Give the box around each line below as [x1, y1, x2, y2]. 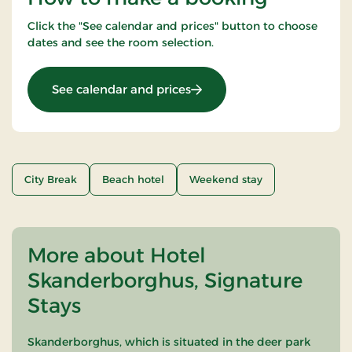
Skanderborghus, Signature [27, 267, 302, 293]
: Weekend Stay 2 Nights [190, 80, 332, 96]
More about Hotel [27, 242, 206, 268]
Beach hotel [102, 172, 164, 185]
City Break [24, 172, 77, 185]
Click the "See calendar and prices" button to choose [27, 18, 317, 33]
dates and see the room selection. [27, 35, 214, 49]
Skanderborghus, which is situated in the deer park [27, 334, 310, 349]
